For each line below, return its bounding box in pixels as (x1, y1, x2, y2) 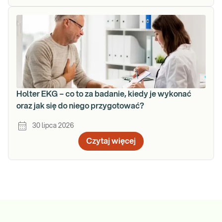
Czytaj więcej (86, 137, 136, 145)
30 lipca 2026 (32, 122, 74, 129)
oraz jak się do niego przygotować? (16, 102, 144, 110)
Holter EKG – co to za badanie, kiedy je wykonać (16, 90, 191, 98)
